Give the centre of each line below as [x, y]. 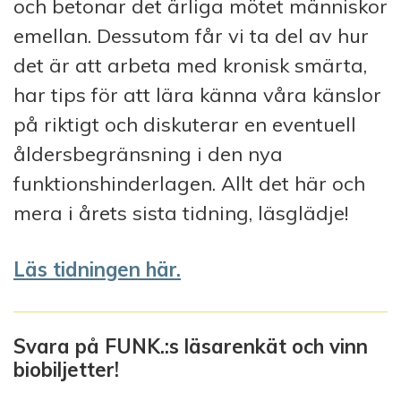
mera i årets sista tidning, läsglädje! [181, 213]
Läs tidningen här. [97, 269]
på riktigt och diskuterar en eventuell [185, 124]
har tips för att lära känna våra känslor [197, 94]
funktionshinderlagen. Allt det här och [189, 183]
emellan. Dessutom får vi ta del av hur [191, 35]
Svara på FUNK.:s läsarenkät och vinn [191, 346]
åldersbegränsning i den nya [148, 154]
